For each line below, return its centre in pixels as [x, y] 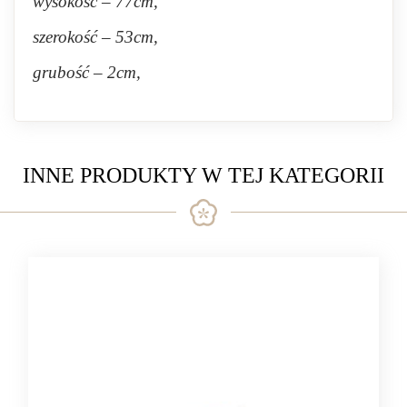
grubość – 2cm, [87, 72]
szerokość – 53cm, [95, 36]
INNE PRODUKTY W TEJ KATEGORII [203, 176]
